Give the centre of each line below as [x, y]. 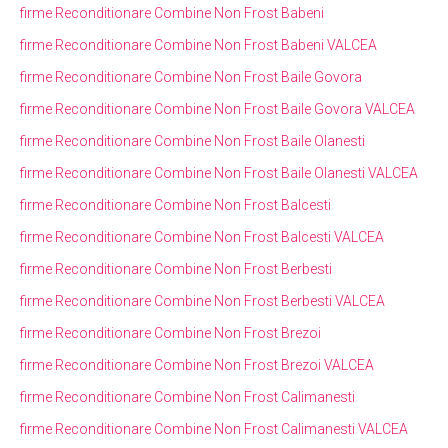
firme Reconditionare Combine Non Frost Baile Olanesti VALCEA [219, 172]
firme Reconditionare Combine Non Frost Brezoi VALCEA [197, 364]
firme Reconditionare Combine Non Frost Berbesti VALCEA [202, 300]
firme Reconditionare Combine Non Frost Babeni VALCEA [198, 44]
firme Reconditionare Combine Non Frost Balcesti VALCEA [202, 236]
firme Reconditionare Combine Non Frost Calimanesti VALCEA [214, 428]
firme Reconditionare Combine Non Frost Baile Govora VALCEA [217, 108]
